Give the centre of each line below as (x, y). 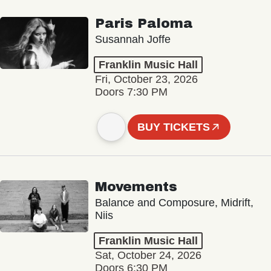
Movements (136, 187)
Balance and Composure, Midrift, (174, 203)
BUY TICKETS (174, 127)
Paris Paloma (144, 23)
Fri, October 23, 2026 (146, 79)
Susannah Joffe (132, 39)
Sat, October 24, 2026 (148, 256)
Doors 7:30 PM (131, 92)
